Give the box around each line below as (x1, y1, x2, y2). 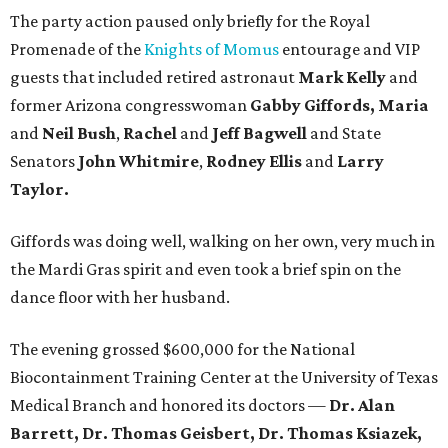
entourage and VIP (279, 39, 420, 60)
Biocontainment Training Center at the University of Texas (10, 367, 438, 388)
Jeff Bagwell (212, 123, 307, 144)
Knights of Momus (144, 39, 279, 60)
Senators (10, 151, 78, 172)
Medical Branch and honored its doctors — (10, 395, 329, 416)
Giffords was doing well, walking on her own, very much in (10, 231, 435, 252)
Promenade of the (10, 39, 144, 60)
